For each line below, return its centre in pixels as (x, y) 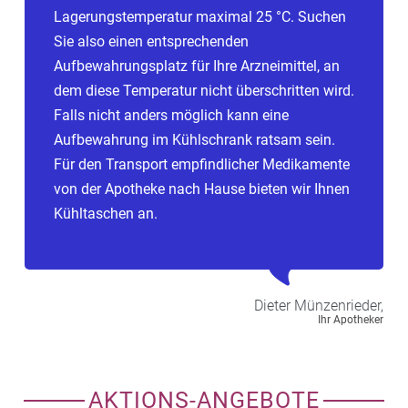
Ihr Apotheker (351, 319)
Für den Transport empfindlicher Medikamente (202, 164)
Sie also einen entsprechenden (151, 41)
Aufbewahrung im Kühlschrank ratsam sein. (194, 139)
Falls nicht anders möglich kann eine (171, 115)
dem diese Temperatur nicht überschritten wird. (204, 90)
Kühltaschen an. (106, 213)
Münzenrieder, (339, 305)
